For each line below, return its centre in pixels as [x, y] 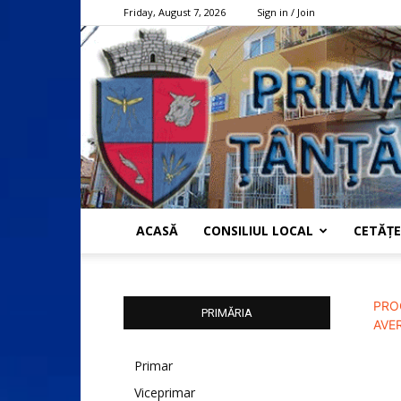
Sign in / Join [286, 12]
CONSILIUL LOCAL [258, 230]
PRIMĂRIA [227, 312]
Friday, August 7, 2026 [175, 12]
